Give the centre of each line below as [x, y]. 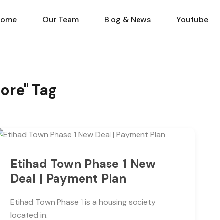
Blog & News [127, 19]
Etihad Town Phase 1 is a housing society [83, 202]
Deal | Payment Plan [68, 178]
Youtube [192, 19]
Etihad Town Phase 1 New [83, 164]
